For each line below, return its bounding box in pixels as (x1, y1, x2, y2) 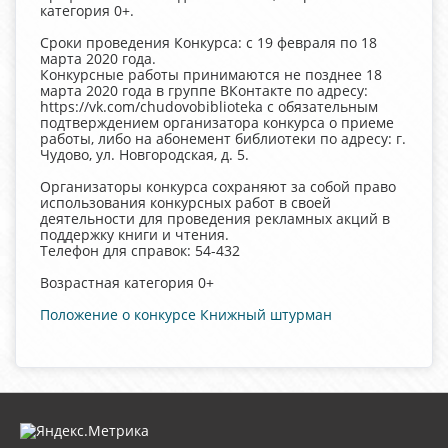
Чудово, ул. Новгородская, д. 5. (40, 144, 249, 164)
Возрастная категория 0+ (40, 272, 214, 292)
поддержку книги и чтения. (40, 224, 229, 244)
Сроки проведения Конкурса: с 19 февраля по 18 (40, 32, 377, 52)
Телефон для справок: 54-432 (40, 240, 240, 260)
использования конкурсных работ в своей (40, 192, 331, 212)
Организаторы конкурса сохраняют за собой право (40, 176, 396, 196)
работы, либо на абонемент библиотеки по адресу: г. (40, 128, 406, 148)
